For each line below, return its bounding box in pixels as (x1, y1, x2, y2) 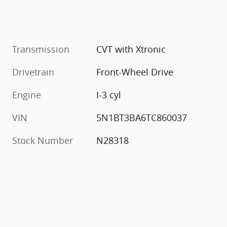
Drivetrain (12, 65, 54, 78)
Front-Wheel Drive (96, 65, 174, 78)
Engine (12, 88, 41, 101)
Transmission (12, 43, 69, 55)
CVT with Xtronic (96, 43, 166, 55)
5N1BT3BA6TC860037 (96, 111, 187, 124)
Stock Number (12, 134, 73, 146)
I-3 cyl (96, 88, 122, 101)
